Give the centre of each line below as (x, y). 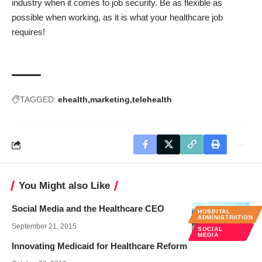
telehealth (152, 100)
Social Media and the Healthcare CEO (88, 209)
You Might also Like (64, 186)
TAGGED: (38, 100)
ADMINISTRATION (225, 218)
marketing (110, 100)
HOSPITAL (214, 212)
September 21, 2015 (44, 227)
